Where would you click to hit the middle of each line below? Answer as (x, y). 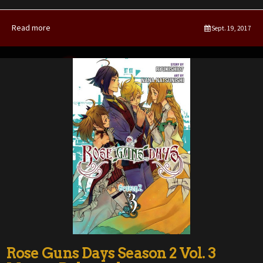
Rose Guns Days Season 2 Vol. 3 (111, 253)
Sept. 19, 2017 (231, 28)
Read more (31, 27)
